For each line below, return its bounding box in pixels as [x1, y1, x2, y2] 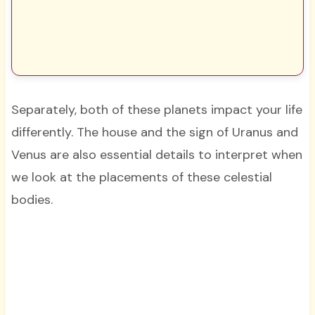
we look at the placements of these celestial [11, 169, 272, 186]
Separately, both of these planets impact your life [11, 101, 302, 119]
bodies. [11, 191, 56, 209]
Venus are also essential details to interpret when [11, 146, 302, 164]
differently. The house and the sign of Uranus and [11, 124, 298, 141]
